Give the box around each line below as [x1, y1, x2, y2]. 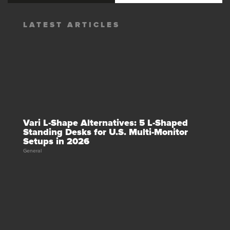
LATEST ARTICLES [23, 20, 120, 29]
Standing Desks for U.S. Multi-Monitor [23, 126, 188, 138]
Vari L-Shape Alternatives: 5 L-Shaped [23, 117, 188, 128]
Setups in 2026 [23, 135, 89, 147]
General [23, 147, 42, 154]
